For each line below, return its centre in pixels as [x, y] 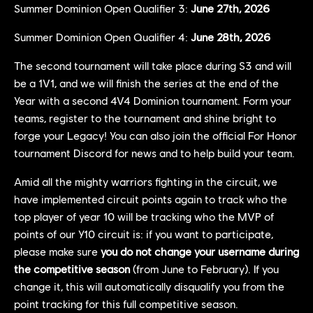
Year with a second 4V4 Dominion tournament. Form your [153, 100]
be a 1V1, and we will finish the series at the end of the [146, 82]
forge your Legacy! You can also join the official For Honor [155, 135]
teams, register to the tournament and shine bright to [145, 117]
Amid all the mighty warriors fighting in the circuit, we [146, 181]
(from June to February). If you [204, 268]
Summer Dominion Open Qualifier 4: [102, 36]
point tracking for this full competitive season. [126, 303]
